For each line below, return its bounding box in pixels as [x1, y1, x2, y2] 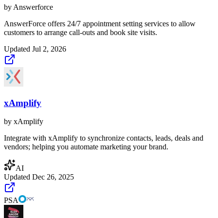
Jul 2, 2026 [32, 44, 66, 53]
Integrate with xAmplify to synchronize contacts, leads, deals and [4, 134, 203, 143]
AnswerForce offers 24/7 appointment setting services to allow [4, 19, 196, 28]
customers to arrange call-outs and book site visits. [4, 28, 157, 36]
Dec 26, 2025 [32, 173, 74, 182]
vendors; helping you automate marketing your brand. [4, 143, 168, 151]
